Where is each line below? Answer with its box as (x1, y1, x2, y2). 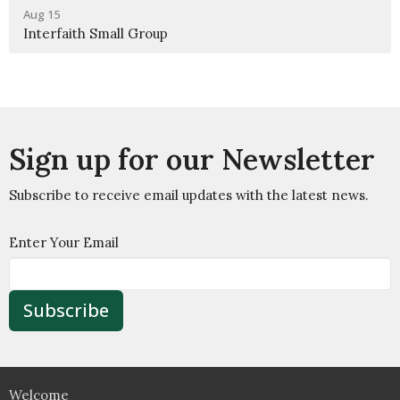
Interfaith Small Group (23, 24, 168, 42)
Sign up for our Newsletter (9, 140, 375, 178)
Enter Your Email (9, 233, 119, 251)
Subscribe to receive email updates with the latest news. (9, 186, 369, 204)
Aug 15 (23, 5, 60, 22)
